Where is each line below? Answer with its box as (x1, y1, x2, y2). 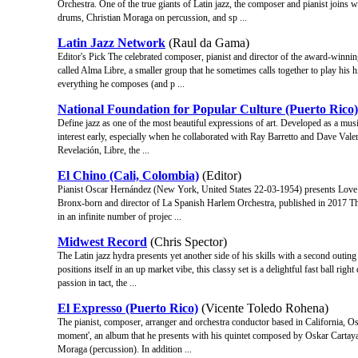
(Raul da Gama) (165, 35, 249, 50)
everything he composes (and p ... (58, 78, 185, 89)
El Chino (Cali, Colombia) (58, 168, 199, 182)
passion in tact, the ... (58, 276, 137, 288)
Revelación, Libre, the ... (58, 144, 149, 156)
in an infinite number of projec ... (58, 210, 181, 222)
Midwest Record (58, 234, 147, 249)
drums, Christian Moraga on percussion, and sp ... (58, 11, 247, 23)
